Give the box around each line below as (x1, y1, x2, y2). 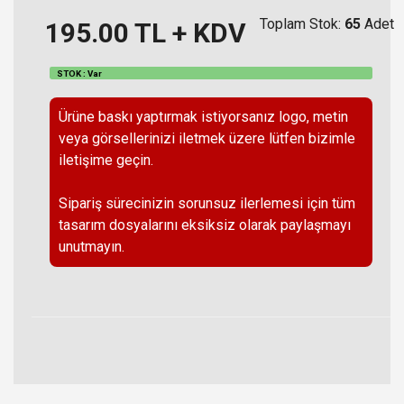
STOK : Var (56, 68, 102, 78)
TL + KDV (129, 16, 246, 49)
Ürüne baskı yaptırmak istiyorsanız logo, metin (59, 108, 348, 126)
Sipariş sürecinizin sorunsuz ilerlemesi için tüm (59, 195, 355, 213)
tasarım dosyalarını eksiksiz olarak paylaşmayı (59, 216, 351, 234)
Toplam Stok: (260, 14, 344, 32)
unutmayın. (59, 238, 124, 256)
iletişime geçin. (59, 151, 153, 170)
